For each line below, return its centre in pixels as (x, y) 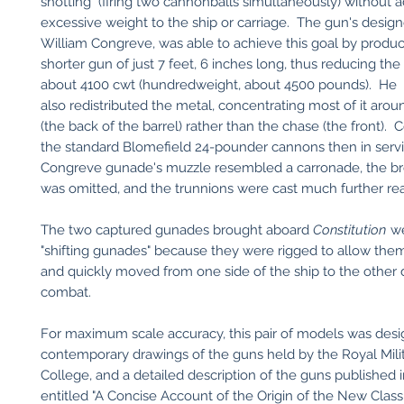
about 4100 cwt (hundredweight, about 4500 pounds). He (219, 85)
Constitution (349, 230)
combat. (66, 292)
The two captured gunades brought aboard (177, 230)
